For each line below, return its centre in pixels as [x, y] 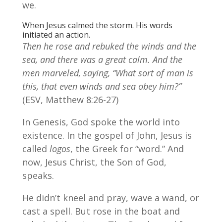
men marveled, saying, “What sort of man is [108, 73]
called [36, 148]
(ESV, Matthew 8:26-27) [70, 99]
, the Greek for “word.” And [127, 148]
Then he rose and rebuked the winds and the [109, 46]
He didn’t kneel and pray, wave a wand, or [111, 197]
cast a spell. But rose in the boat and [101, 211]
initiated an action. [56, 34]
